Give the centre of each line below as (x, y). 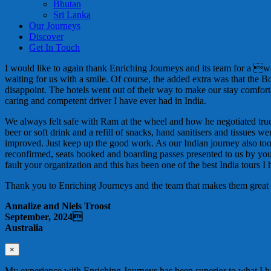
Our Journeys (55, 26)
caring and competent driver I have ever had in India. (106, 101)
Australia (24, 228)
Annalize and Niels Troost (58, 206)
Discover (46, 37)
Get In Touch (54, 47)
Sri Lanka (72, 15)
